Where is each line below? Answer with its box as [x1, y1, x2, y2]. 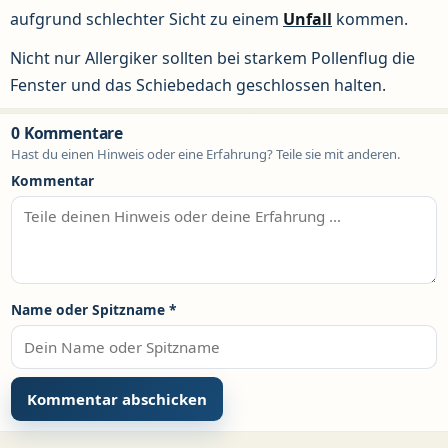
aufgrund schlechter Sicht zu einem [10, 7, 283, 30]
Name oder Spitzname [11, 300, 169, 320]
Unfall [283, 7, 332, 30]
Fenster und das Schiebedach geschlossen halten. [10, 74, 386, 97]
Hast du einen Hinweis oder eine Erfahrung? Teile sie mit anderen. [11, 145, 401, 164]
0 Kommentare [11, 122, 124, 145]
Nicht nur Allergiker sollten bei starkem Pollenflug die [10, 47, 415, 70]
